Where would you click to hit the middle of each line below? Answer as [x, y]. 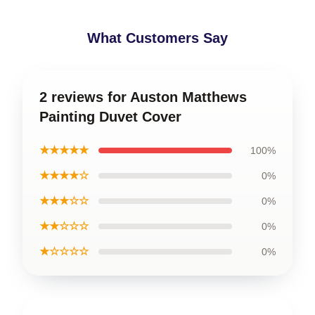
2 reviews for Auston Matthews [143, 97]
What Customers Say [157, 38]
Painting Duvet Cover [110, 116]
